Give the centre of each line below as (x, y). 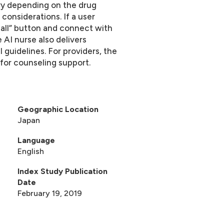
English (31, 151)
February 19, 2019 (50, 193)
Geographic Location (58, 109)
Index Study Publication (63, 171)
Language (36, 140)
